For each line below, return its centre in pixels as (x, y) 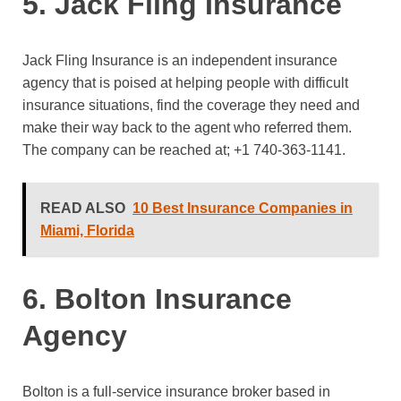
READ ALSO (83, 208)
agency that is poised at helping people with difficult (185, 82)
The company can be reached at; (126, 149)
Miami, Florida (87, 230)
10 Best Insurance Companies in (243, 208)
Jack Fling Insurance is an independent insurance (180, 60)
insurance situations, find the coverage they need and (191, 105)
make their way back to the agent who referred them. (187, 127)
